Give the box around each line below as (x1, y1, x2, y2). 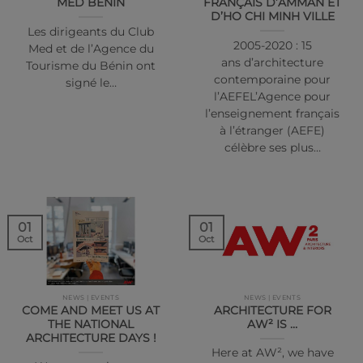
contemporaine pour (214, 72, 331, 86)
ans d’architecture (221, 55, 323, 69)
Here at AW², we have (211, 346, 334, 360)
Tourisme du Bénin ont (26, 58, 156, 72)
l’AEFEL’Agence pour (214, 89, 331, 103)
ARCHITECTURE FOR (213, 303, 331, 317)
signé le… (65, 75, 117, 89)
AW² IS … (247, 317, 297, 331)
